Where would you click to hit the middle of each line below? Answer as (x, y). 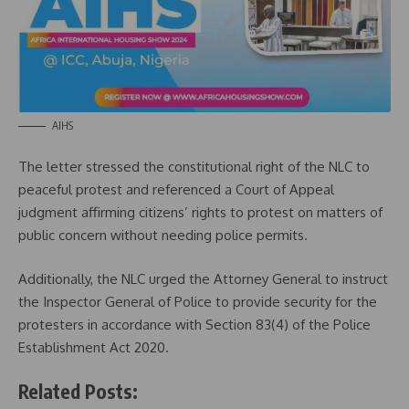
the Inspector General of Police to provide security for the (198, 301)
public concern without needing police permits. (163, 236)
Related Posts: (78, 392)
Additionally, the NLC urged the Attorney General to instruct (203, 278)
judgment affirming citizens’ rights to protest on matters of (200, 213)
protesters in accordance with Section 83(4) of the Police (194, 324)
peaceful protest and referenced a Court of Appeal (176, 190)
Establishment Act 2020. (94, 347)
